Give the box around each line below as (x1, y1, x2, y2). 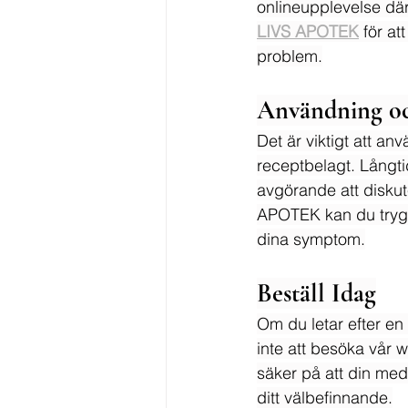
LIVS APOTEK (257, 21, 359, 42)
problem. (257, 46, 322, 66)
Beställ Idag (257, 278, 376, 309)
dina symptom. (257, 229, 365, 250)
